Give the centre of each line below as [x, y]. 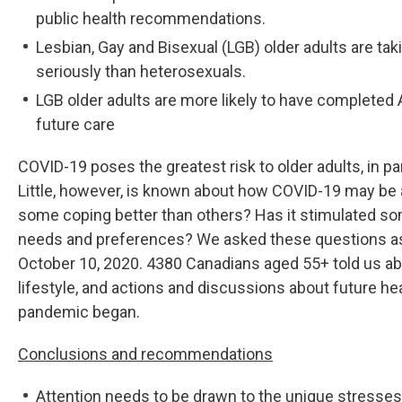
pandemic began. [79, 311]
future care [75, 124]
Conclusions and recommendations [145, 354]
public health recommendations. [151, 18]
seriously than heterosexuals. [141, 71]
